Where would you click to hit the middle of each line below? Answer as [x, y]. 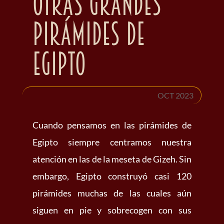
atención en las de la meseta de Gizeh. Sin [112, 159]
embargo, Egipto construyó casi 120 [112, 176]
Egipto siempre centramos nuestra [112, 142]
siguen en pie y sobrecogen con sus [112, 210]
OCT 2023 [176, 95]
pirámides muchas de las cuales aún [112, 193]
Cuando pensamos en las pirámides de [112, 125]
